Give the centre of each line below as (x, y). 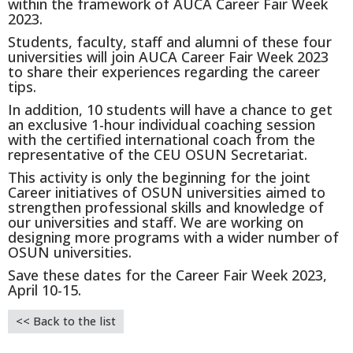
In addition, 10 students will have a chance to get (170, 110)
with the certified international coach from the (162, 140)
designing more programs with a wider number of (173, 238)
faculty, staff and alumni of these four (204, 42)
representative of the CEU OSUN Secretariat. (158, 155)
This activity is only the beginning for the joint (159, 178)
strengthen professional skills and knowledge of (166, 208)
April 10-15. (45, 290)
